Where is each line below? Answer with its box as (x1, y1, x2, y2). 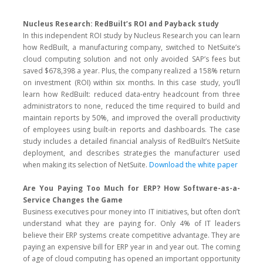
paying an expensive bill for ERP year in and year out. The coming (23, 242, 240, 252)
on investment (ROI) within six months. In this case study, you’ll (23, 77, 240, 87)
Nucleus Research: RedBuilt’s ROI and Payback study (23, 19, 219, 29)
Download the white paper (149, 160, 238, 170)
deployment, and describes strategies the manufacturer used (23, 148, 240, 158)
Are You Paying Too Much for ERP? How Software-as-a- (23, 183, 240, 193)
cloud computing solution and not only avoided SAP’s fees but (23, 54, 240, 64)
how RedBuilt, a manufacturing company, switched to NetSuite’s (23, 42, 240, 52)
